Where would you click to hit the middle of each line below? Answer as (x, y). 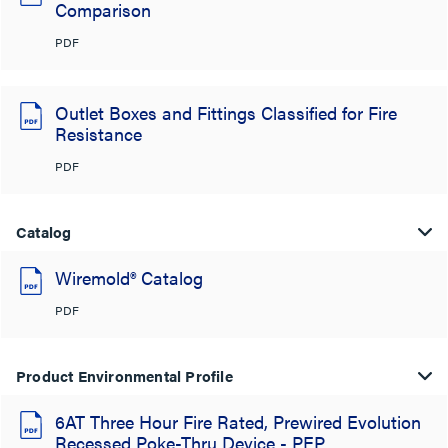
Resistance (98, 133)
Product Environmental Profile (124, 375)
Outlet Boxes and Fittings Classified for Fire (226, 112)
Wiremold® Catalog (129, 277)
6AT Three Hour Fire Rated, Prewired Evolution (238, 421)
